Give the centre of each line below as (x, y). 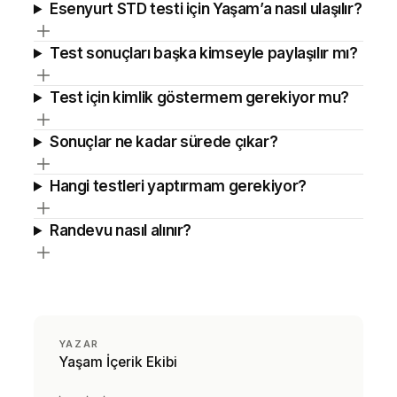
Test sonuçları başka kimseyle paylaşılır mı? (203, 54)
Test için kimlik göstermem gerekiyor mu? (199, 98)
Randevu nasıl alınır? (121, 231)
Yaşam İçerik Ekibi (117, 362)
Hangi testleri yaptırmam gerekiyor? (178, 187)
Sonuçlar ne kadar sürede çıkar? (163, 142)
